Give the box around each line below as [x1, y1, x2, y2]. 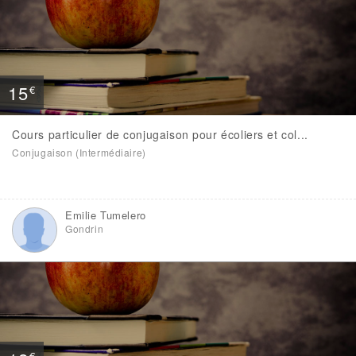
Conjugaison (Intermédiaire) [12, 145, 146, 159]
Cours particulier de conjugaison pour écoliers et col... [12, 126, 308, 142]
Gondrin [65, 222, 104, 235]
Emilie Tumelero [65, 207, 146, 222]
